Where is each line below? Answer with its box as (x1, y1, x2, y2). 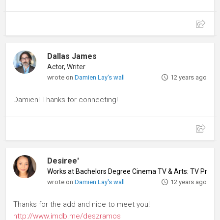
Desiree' (47, 156, 80, 165)
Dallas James (47, 51, 97, 61)
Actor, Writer (47, 62, 86, 71)
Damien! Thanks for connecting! (13, 95, 118, 104)
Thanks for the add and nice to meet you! (13, 199, 150, 209)
